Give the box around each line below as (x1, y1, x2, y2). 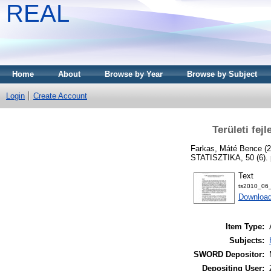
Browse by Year (105, 70, 163, 79)
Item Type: (226, 222, 264, 232)
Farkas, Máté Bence (191, 143, 262, 153)
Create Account (33, 91, 87, 100)
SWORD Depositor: (194, 250, 264, 260)
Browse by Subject (187, 70, 257, 79)
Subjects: (229, 236, 264, 246)
